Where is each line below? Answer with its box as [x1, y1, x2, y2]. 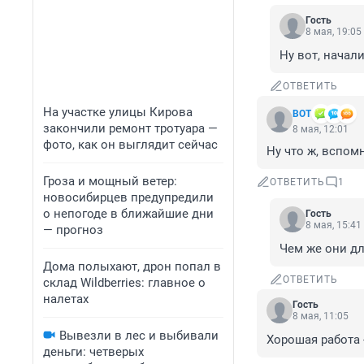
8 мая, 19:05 [305, 26, 362, 38]
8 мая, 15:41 [305, 219, 362, 232]
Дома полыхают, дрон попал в [43, 259, 221, 274]
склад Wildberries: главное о [43, 275, 206, 290]
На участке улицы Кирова [43, 105, 193, 119]
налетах [43, 292, 89, 306]
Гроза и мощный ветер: [43, 174, 177, 188]
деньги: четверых [43, 344, 144, 359]
